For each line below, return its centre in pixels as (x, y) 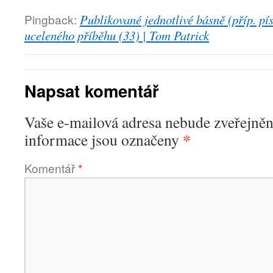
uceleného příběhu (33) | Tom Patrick (117, 35)
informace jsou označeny (104, 140)
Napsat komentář (92, 90)
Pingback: (52, 19)
